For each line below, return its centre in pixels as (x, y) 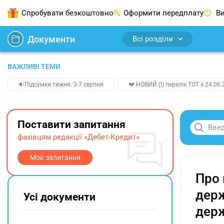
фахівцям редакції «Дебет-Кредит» (78, 137)
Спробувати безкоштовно (67, 13)
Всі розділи (153, 39)
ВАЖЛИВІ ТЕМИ (34, 66)
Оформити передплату (163, 13)
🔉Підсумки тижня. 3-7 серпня (61, 84)
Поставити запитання (71, 124)
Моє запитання (55, 157)
